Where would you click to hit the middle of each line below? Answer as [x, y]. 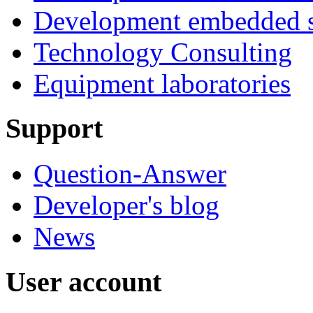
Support [54, 129]
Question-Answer [130, 174]
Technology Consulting [163, 52]
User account [83, 282]
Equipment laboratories [162, 83]
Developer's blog [126, 205]
